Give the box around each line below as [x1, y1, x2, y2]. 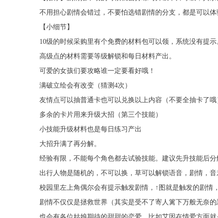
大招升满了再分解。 [39, 140, 101, 148]
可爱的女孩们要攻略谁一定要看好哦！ [39, 67, 155, 75]
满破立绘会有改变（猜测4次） [39, 82, 131, 90]
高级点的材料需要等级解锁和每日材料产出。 [39, 53, 176, 60]
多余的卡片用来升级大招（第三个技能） [39, 111, 162, 119]
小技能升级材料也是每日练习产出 [39, 126, 142, 133]
